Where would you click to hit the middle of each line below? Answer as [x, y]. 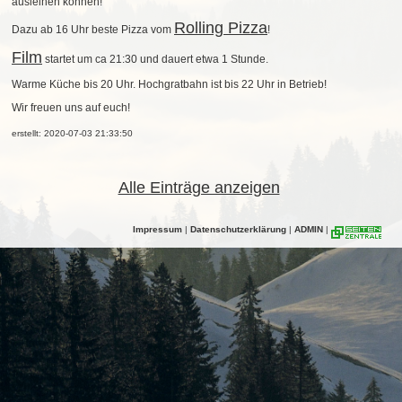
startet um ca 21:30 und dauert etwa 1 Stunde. [155, 60]
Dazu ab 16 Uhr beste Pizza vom [93, 30]
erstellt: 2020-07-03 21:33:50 [72, 134]
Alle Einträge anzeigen [199, 188]
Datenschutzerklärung [238, 230]
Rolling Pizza [221, 28]
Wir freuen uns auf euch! [71, 108]
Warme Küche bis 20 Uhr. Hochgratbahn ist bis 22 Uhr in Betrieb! [169, 85]
